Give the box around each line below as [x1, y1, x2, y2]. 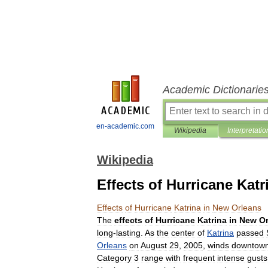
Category [97, 253, 132, 263]
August [141, 240, 167, 250]
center [171, 228, 195, 237]
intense [217, 253, 245, 263]
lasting [116, 228, 141, 237]
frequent [183, 253, 215, 263]
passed [236, 228, 264, 237]
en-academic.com [96, 122, 154, 130]
